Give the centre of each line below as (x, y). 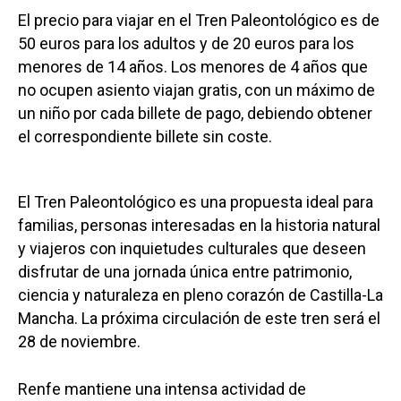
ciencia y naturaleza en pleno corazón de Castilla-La (200, 295)
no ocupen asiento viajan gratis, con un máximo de (196, 90)
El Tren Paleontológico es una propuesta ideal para (196, 202)
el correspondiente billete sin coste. (145, 137)
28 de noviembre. (79, 342)
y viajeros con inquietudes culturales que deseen (192, 249)
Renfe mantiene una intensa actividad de (162, 389)
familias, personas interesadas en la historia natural (199, 226)
